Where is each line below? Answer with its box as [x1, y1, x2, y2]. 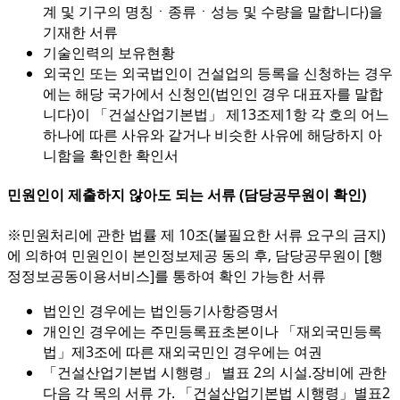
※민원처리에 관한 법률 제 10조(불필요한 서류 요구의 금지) [7, 224, 386, 245]
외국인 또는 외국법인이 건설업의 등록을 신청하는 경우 [43, 63, 393, 83]
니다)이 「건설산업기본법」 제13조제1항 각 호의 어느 [43, 104, 389, 124]
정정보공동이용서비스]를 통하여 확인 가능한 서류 [7, 265, 326, 286]
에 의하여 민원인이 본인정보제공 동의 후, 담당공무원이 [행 [7, 245, 383, 265]
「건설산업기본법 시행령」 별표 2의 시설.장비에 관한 [43, 362, 387, 382]
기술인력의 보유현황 [43, 43, 175, 62]
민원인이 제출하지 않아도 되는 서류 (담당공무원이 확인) [7, 185, 366, 205]
